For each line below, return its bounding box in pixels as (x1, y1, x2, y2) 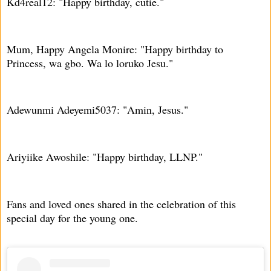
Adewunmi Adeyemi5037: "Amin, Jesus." (7, 102, 188, 117)
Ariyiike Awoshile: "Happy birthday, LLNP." (7, 149, 203, 165)
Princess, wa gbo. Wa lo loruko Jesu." (7, 55, 173, 70)
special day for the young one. (7, 210, 138, 225)
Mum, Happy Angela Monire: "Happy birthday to (7, 41, 223, 56)
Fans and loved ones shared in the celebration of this (7, 196, 236, 211)
